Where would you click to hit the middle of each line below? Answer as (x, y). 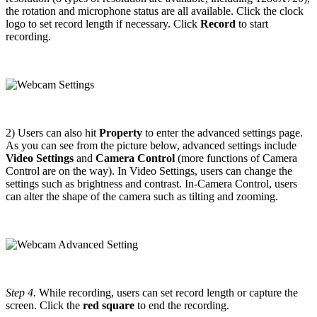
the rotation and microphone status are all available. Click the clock (155, 11)
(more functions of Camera (236, 158)
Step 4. (21, 292)
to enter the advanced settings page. (223, 132)
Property (121, 132)
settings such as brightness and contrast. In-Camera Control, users (151, 183)
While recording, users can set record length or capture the (167, 292)
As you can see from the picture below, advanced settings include (151, 145)
